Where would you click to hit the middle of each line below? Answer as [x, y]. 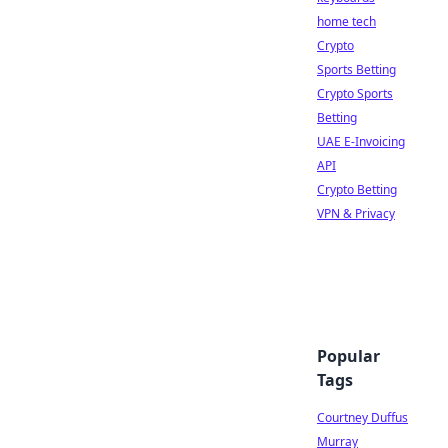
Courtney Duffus [362, 417]
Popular [348, 356]
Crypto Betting [357, 189]
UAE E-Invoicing [361, 141]
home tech [346, 21]
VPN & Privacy [356, 213]
